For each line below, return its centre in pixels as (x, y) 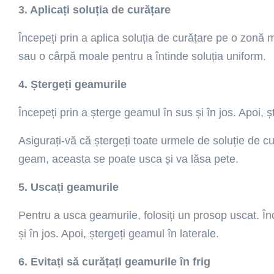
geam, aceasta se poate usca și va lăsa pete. (128, 159)
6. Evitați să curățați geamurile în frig (114, 262)
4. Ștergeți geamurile (72, 84)
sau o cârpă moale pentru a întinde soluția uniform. (142, 56)
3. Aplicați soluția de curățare (94, 10)
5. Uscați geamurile (68, 187)
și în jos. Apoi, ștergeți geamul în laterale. (119, 234)
